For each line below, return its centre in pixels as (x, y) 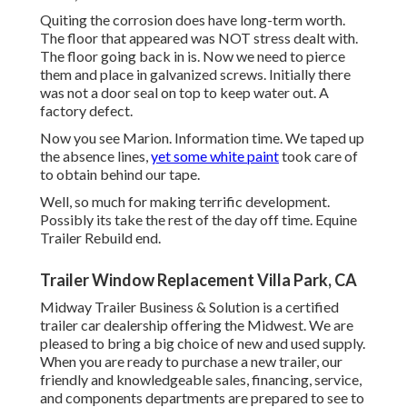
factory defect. (86, 111)
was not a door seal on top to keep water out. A (184, 93)
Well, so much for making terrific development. (185, 202)
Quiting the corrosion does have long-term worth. (193, 20)
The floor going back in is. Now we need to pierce (193, 56)
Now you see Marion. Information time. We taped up (202, 138)
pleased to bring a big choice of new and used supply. (203, 343)
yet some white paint (215, 156)
